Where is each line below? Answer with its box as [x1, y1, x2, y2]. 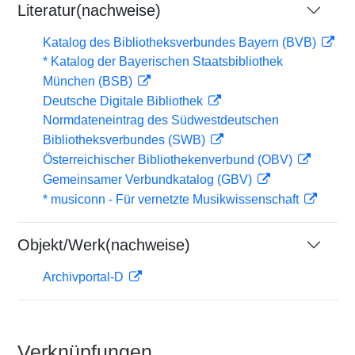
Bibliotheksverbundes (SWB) [43, 133, 208, 147]
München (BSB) [43, 74, 136, 88]
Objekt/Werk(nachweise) [17, 236, 190, 254]
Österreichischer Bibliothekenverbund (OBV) [43, 153, 296, 166]
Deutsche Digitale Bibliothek [43, 94, 206, 108]
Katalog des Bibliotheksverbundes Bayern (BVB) [43, 36, 319, 49]
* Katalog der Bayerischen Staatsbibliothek [43, 55, 283, 68]
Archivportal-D [43, 270, 127, 284]
